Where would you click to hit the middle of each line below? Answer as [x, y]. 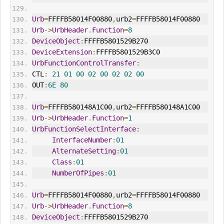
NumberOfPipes [78, 173]
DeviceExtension [62, 52]
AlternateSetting [84, 151]
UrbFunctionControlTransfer [84, 63]
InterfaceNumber [82, 140]
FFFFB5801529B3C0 [128, 52]
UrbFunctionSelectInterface [84, 129]
